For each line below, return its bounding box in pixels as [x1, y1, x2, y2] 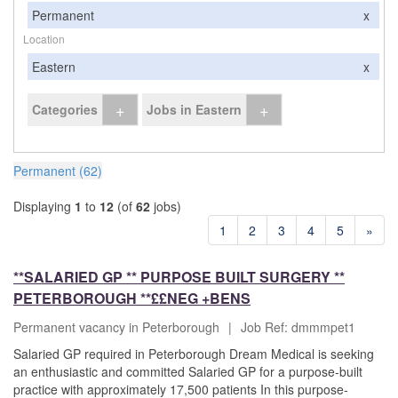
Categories [32, 100, 98, 119]
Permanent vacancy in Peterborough [13, 318, 219, 337]
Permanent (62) [13, 162, 102, 180]
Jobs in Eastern [147, 100, 242, 119]
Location [23, 31, 65, 47]
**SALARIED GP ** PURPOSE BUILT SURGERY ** [13, 267, 345, 288]
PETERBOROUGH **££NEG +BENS [13, 288, 251, 309]
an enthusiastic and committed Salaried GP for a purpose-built [13, 362, 362, 381]
